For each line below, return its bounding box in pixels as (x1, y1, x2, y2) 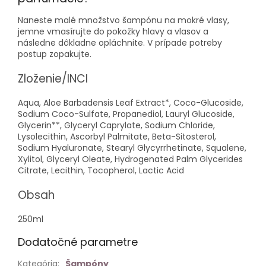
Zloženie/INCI (18, 70, 88, 87)
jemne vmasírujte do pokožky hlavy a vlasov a (18, 25, 208, 37)
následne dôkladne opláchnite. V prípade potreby (18, 36, 222, 49)
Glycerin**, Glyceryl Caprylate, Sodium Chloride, (18, 119, 215, 131)
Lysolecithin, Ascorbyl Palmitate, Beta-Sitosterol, (18, 130, 216, 142)
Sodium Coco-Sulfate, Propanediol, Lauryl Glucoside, (18, 107, 235, 120)
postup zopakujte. (18, 47, 91, 60)
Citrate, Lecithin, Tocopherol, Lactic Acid (18, 164, 184, 176)
